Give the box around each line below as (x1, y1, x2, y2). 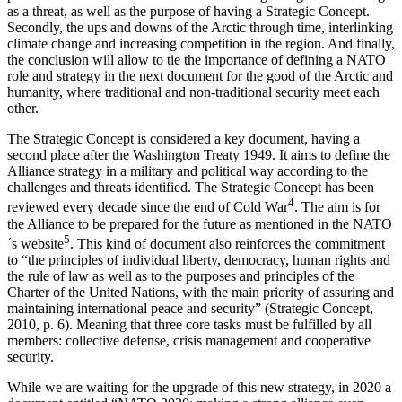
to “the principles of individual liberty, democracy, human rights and (7, 252, 390, 268)
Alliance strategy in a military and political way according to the (7, 163, 368, 179)
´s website (7, 236, 64, 252)
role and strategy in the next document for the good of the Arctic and (7, 68, 393, 84)
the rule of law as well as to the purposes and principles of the (7, 268, 354, 284)
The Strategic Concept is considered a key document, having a (7, 131, 360, 147)
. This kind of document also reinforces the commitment (70, 236, 385, 252)
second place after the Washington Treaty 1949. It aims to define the (7, 147, 390, 163)
